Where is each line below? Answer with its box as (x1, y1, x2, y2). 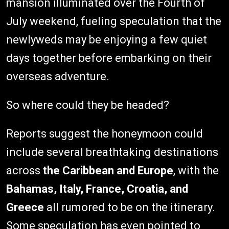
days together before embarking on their (6, 51, 212, 64)
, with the (173, 164, 219, 177)
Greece (6, 200, 44, 214)
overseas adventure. (6, 70, 109, 83)
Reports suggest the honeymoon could (6, 127, 203, 140)
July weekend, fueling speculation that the (6, 14, 221, 28)
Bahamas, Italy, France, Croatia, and (6, 182, 188, 195)
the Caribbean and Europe (43, 164, 173, 177)
